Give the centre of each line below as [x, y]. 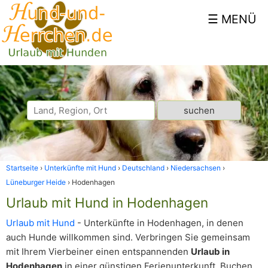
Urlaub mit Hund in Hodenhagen [107, 202]
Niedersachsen [196, 168]
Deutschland [143, 168]
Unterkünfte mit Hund [80, 168]
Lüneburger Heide [36, 182]
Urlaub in [210, 252]
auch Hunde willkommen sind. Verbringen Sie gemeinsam [128, 237]
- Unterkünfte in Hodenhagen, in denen [159, 223]
